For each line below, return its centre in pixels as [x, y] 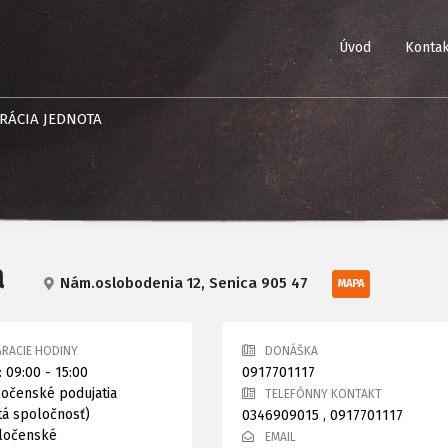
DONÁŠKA [292, 351]
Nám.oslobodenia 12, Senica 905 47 [184, 283]
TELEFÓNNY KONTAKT [324, 394]
